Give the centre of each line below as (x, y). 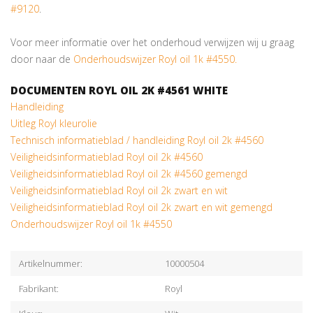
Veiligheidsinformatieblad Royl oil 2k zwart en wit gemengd (141, 207)
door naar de (42, 59)
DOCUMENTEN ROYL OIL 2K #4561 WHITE (119, 90)
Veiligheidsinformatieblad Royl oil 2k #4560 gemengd (129, 174)
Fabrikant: (39, 289)
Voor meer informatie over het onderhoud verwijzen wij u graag (152, 42)
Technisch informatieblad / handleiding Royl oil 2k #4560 (137, 140)
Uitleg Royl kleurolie (54, 123)
